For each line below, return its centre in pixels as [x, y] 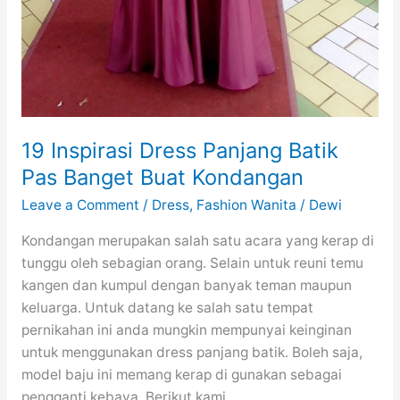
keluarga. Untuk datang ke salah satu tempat [167, 307]
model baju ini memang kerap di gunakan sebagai [181, 374]
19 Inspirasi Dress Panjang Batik [179, 151]
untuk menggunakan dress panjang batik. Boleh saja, [192, 352]
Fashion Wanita [246, 205]
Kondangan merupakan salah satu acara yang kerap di [197, 240]
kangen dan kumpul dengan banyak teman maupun [186, 285]
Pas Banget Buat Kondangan [162, 178]
